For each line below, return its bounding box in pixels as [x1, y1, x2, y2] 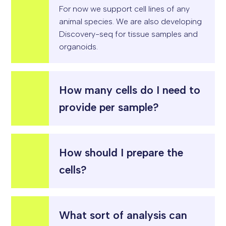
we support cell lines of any [88, 4, 190, 14]
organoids [59, 41, 97, 51]
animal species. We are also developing [59, 16, 202, 26]
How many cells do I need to [59, 83, 201, 96]
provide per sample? [59, 100, 159, 114]
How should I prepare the [59, 145, 184, 159]
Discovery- [59, 29, 100, 39]
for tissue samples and [113, 29, 198, 39]
